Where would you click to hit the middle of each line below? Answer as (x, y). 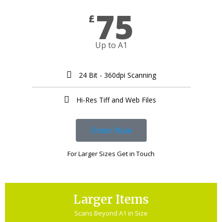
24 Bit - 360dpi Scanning (117, 75)
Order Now (111, 131)
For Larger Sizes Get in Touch (111, 154)
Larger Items (111, 200)
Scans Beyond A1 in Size (111, 213)
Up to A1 (111, 45)
